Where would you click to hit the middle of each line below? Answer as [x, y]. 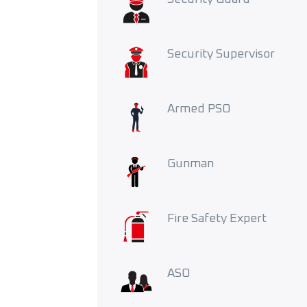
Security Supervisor [221, 54]
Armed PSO [199, 109]
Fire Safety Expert [217, 219]
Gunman [191, 164]
